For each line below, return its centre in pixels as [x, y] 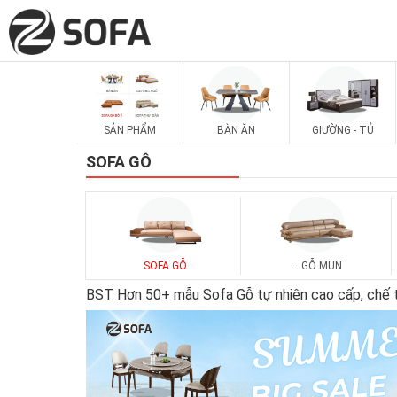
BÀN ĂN [236, 131]
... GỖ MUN [316, 266]
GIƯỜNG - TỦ [343, 131]
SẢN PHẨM [130, 131]
